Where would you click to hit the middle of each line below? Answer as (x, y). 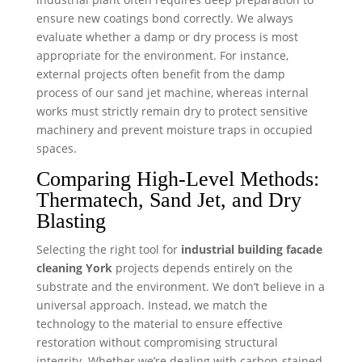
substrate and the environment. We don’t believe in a (180, 286)
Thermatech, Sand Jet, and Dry (168, 200)
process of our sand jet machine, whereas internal (172, 92)
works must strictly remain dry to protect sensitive (172, 111)
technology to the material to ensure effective (159, 323)
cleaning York (74, 267)
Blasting (71, 221)
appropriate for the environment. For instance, (162, 55)
